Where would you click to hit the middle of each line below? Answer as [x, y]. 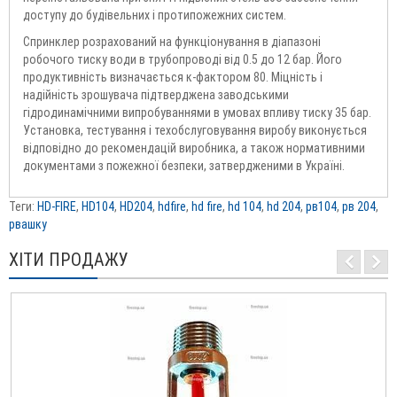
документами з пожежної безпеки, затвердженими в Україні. [184, 166]
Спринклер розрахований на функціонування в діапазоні [172, 42]
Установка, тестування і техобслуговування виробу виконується [195, 131]
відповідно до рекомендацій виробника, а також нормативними [194, 148]
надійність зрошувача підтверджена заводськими [156, 95]
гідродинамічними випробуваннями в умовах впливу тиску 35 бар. [197, 113]
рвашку [28, 225]
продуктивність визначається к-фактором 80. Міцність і [173, 78]
